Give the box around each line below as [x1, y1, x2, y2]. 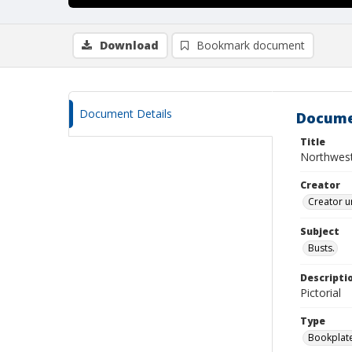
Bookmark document [196, 38, 305, 53]
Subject [300, 225, 339, 238]
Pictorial [300, 285, 341, 300]
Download [100, 38, 159, 53]
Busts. [308, 241, 335, 255]
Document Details [79, 106, 172, 121]
